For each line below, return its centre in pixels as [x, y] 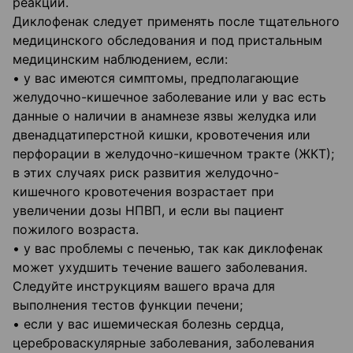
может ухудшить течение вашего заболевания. [160, 268]
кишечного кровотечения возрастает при [143, 192]
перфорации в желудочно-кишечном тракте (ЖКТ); [173, 154]
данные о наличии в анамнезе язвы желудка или [165, 116]
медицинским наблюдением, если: [120, 59]
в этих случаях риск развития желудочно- [146, 173]
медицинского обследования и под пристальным [167, 41]
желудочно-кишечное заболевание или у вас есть [169, 97]
